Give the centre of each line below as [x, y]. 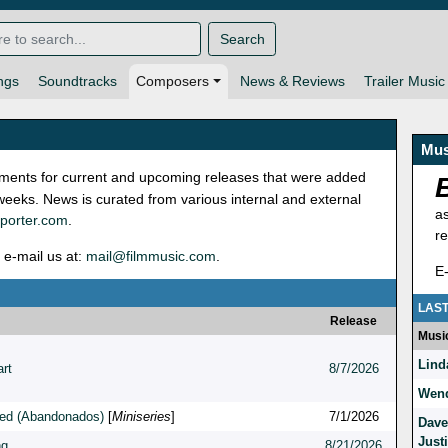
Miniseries [141, 417]
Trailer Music [404, 81]
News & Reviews [292, 81]
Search [242, 38]
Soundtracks [77, 81]
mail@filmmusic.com [151, 256]
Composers [172, 81]
